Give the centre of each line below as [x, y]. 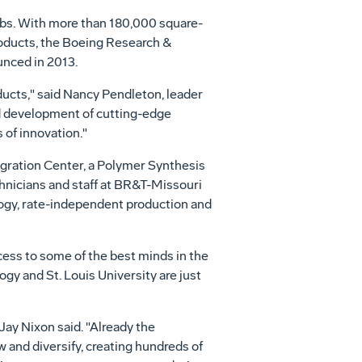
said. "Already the [105, 327]
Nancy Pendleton [112, 94]
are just [179, 275]
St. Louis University [101, 275]
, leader [182, 94]
